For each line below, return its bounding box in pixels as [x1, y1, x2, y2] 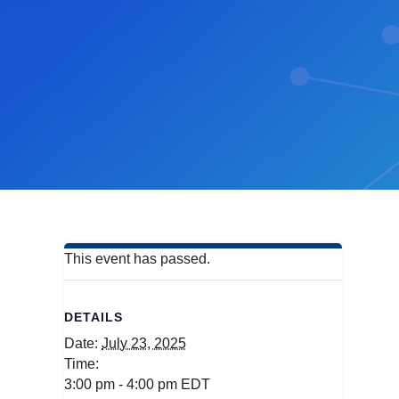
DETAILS [64, 310, 123, 325]
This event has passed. [64, 251, 210, 267]
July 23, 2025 [102, 336, 186, 352]
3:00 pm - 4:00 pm [64, 377, 181, 393]
